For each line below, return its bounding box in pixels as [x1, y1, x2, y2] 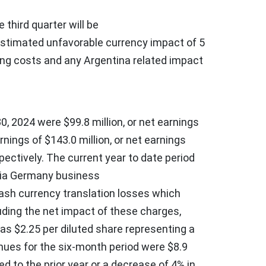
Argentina [84, 53, 131, 66]
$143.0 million [45, 133, 110, 146]
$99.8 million [64, 115, 123, 128]
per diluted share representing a [40, 222, 195, 235]
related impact [131, 53, 203, 66]
